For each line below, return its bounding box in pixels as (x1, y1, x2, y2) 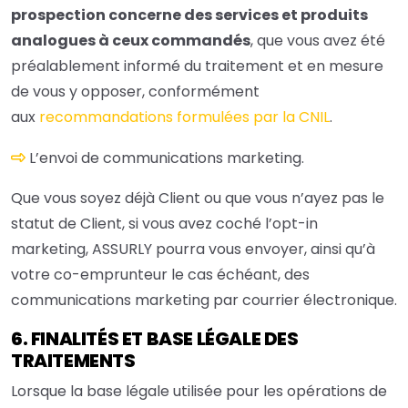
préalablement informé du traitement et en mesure (11, 56, 383, 77)
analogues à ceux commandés (11, 30, 250, 52)
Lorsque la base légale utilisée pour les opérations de (11, 381, 387, 403)
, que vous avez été (250, 30, 385, 52)
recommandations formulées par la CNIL (39, 107, 330, 128)
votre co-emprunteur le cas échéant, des (11, 264, 310, 286)
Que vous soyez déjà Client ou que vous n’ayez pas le (11, 188, 384, 209)
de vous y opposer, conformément (11, 81, 260, 103)
